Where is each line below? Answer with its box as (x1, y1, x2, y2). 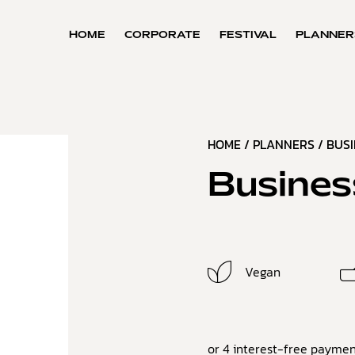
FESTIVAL (219, 31, 277, 40)
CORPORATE (124, 31, 200, 40)
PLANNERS (253, 135, 315, 154)
